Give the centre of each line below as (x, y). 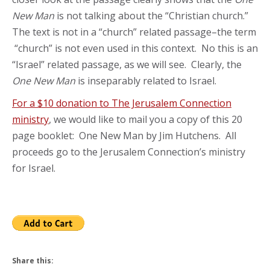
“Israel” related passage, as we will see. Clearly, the (127, 64)
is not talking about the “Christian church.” (152, 16)
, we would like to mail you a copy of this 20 (146, 119)
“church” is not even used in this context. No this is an (135, 48)
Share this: (33, 261)
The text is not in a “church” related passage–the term (134, 32)
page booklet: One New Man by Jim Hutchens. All (124, 136)
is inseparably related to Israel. (146, 81)
